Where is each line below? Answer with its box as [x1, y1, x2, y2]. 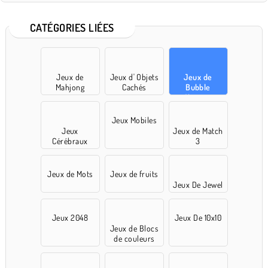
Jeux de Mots [47, 169, 93, 179]
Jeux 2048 [51, 212, 89, 223]
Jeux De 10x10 [174, 212, 222, 223]
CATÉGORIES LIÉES [30, 21, 114, 35]
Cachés [122, 82, 146, 93]
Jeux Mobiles [111, 115, 157, 126]
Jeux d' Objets [109, 72, 159, 83]
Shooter [183, 92, 213, 103]
